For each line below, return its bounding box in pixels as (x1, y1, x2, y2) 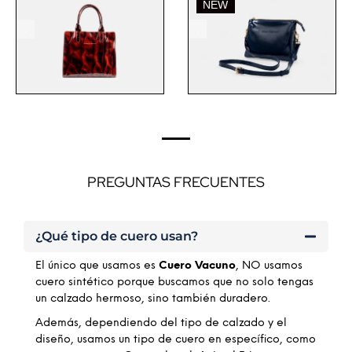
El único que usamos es (35, 259, 159, 272)
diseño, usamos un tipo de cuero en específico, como (35, 333, 316, 346)
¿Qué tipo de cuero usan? (35, 228, 198, 244)
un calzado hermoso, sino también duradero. (35, 292, 270, 305)
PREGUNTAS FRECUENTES (87, 172, 265, 191)
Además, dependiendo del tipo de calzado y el (35, 317, 287, 329)
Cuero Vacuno (159, 259, 236, 272)
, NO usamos (236, 259, 302, 272)
